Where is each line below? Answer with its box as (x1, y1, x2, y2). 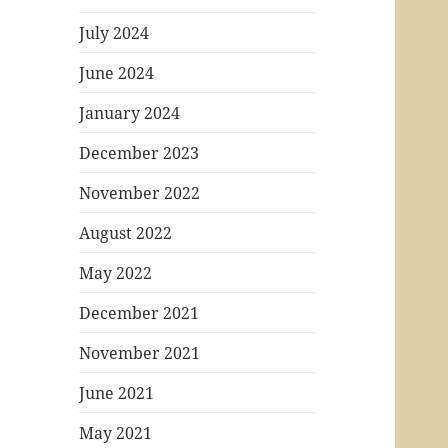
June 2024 (79, 61, 155, 84)
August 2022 (79, 221, 173, 244)
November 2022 (79, 181, 201, 204)
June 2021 (79, 381, 155, 404)
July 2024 (79, 21, 150, 44)
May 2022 (79, 261, 153, 284)
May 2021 (79, 421, 153, 444)
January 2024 (79, 101, 181, 124)
